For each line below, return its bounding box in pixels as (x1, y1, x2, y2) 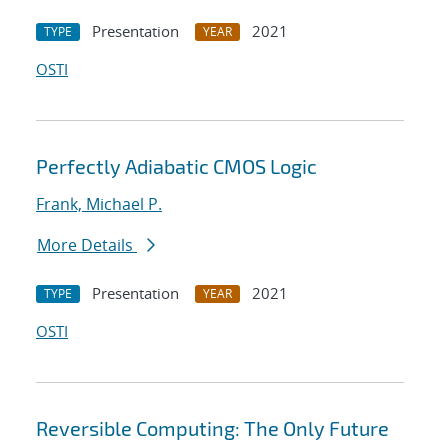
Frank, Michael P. (36, 193, 162, 216)
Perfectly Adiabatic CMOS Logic (36, 154, 317, 179)
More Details (37, 234, 137, 257)
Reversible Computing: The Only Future (36, 416, 389, 441)
